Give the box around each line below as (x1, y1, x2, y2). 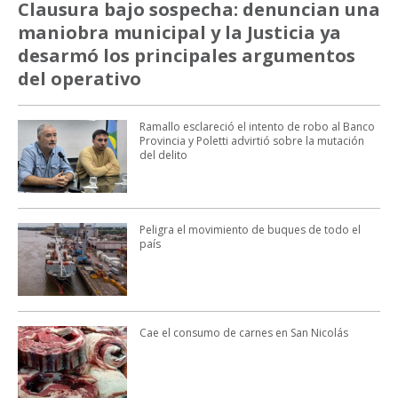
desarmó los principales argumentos (18, 43, 355, 68)
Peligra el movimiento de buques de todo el (139, 222, 361, 238)
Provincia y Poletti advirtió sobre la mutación (139, 133, 364, 149)
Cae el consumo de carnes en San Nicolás (139, 324, 348, 340)
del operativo (18, 66, 141, 91)
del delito (139, 147, 187, 163)
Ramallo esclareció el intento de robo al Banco (139, 119, 375, 135)
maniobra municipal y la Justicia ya (18, 20, 341, 44)
